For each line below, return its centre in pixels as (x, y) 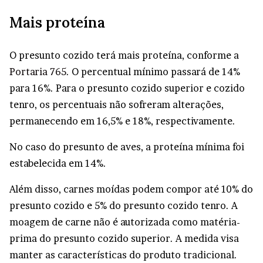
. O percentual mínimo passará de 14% (153, 71)
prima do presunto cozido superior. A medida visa (124, 238)
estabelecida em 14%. (58, 163)
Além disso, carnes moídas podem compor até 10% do (131, 189)
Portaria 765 (38, 71)
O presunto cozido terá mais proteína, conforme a (124, 55)
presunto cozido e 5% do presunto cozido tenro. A (124, 205)
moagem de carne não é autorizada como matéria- (125, 222)
